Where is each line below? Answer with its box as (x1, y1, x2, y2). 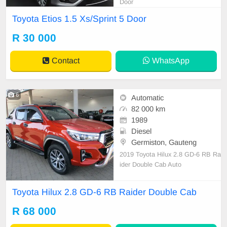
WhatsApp (150, 56, 190, 65)
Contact (49, 56, 80, 65)
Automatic (131, 93, 164, 102)
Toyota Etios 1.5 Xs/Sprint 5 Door (12, 13, 146, 24)
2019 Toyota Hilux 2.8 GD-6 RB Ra (120, 150, 221, 159)
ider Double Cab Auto (120, 161, 181, 169)
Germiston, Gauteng (131, 138, 197, 146)
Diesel (131, 127, 152, 135)
